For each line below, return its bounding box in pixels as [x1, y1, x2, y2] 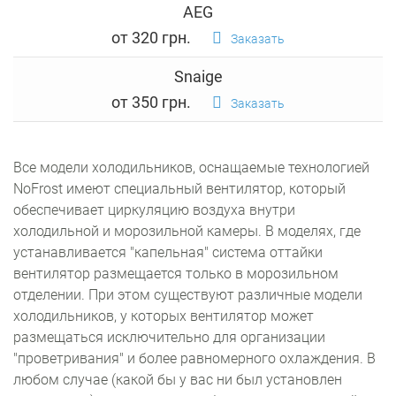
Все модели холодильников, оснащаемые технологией [13, 159, 369, 176]
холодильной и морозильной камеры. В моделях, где [13, 223, 361, 240]
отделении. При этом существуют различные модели [13, 286, 362, 303]
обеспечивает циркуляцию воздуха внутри [13, 202, 295, 218]
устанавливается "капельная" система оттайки [13, 244, 323, 261]
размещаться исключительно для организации [13, 329, 325, 346]
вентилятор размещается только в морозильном [13, 265, 339, 282]
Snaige [173, 67, 223, 86]
